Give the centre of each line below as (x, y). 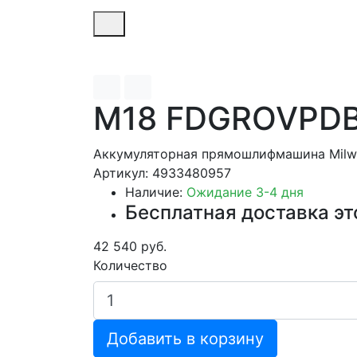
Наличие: (156, 192)
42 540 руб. (130, 246)
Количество (130, 265)
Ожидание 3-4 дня (245, 192)
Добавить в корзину (185, 338)
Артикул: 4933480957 (162, 173)
